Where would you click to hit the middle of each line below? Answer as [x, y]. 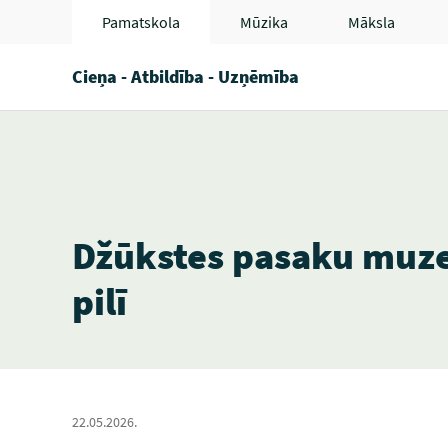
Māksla [371, 22]
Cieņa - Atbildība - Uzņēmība [185, 76]
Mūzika [264, 22]
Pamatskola [141, 22]
